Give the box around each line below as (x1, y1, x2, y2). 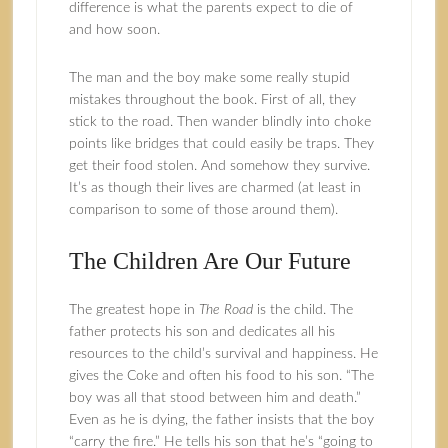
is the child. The (252, 303, 353, 317)
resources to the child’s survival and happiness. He (68, 347, 378, 361)
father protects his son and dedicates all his (68, 325, 335, 339)
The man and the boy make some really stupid (68, 71, 350, 85)
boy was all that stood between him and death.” (68, 391, 361, 405)
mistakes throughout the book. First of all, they (68, 93, 356, 107)
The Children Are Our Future (68, 248, 351, 274)
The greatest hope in (68, 303, 199, 317)
